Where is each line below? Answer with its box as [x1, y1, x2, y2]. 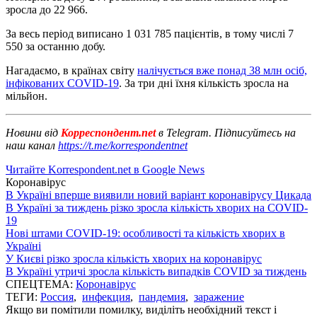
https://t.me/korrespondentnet [58, 139, 188, 151]
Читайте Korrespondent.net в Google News [6, 163, 204, 175]
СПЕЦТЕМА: [6, 277, 76, 290]
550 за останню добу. [6, 40, 105, 52]
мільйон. [6, 89, 47, 102]
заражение [194, 290, 244, 303]
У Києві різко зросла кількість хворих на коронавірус [6, 252, 262, 265]
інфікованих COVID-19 [6, 76, 119, 89]
